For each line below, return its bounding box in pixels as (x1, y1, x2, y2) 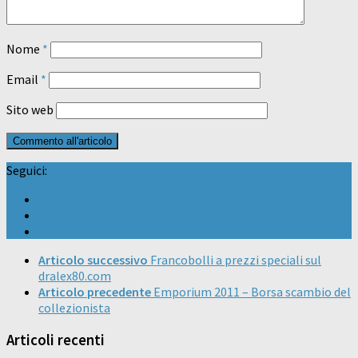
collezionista (38, 300, 110, 316)
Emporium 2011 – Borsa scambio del (153, 284, 351, 300)
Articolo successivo (38, 252, 148, 268)
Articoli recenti (6, 330, 105, 349)
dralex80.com (38, 268, 111, 284)
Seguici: (6, 162, 47, 179)
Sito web (6, 101, 54, 118)
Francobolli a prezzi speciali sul (150, 252, 321, 268)
